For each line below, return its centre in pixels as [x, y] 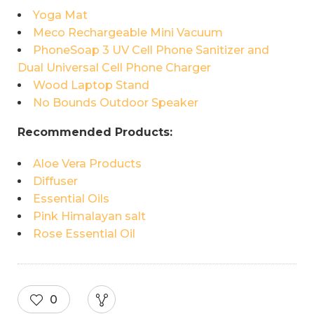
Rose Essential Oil [84, 233]
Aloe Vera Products [87, 163]
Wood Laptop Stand [91, 85]
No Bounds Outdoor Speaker [116, 102]
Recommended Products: [95, 132]
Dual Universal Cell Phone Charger [114, 67]
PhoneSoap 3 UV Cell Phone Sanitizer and [151, 50]
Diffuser [55, 181]
